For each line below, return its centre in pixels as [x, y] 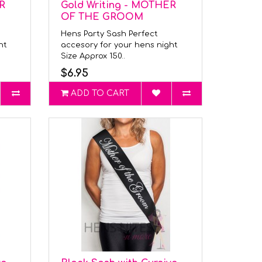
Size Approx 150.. [93, 56]
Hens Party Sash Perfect [110, 34]
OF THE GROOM [102, 17]
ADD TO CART [100, 93]
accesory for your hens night [121, 45]
